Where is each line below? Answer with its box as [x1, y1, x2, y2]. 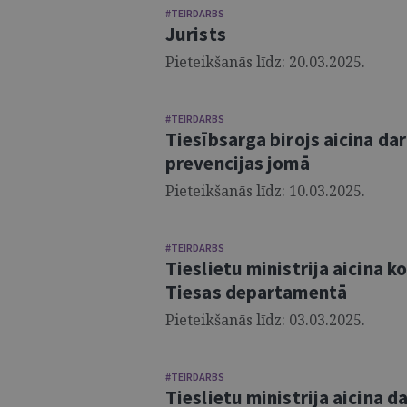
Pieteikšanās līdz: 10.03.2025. [165, 181, 365, 201]
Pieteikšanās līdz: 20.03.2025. [165, 52, 365, 72]
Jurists [165, 22, 226, 46]
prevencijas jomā [165, 151, 310, 175]
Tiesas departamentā [165, 280, 347, 304]
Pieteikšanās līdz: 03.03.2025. [165, 310, 365, 330]
